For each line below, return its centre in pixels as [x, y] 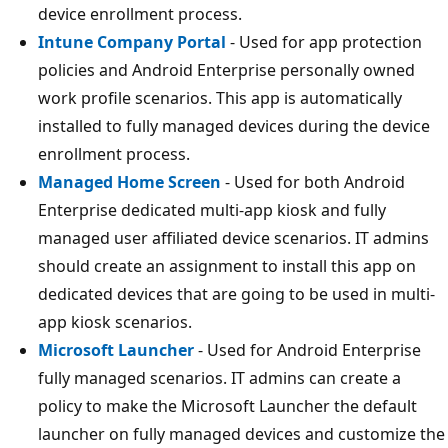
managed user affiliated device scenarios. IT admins [233, 237]
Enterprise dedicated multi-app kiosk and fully [212, 209]
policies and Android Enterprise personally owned [226, 69]
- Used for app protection [324, 41]
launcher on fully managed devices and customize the [241, 433]
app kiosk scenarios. [115, 321]
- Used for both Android [313, 181]
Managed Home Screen [129, 181]
